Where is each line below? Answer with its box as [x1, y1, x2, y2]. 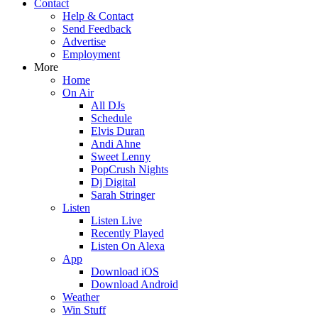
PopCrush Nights [91, 163, 168, 175]
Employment [62, 48, 120, 60]
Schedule [91, 112, 132, 124]
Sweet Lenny [91, 150, 150, 163]
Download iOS [91, 265, 159, 278]
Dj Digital [91, 176, 136, 188]
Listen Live [91, 214, 142, 226]
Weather [62, 291, 99, 303]
